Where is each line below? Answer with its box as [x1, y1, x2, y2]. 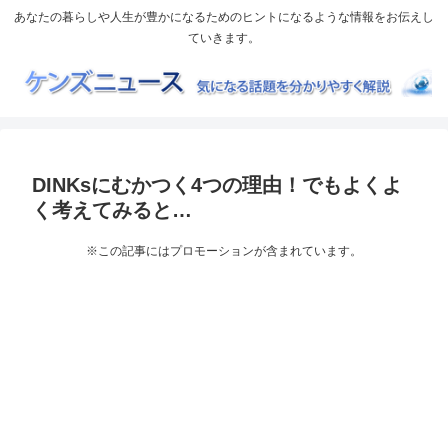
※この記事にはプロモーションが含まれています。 [86, 244, 362, 259]
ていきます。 [188, 31, 260, 46]
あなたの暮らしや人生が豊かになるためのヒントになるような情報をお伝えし [14, 10, 434, 25]
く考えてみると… [32, 199, 192, 222]
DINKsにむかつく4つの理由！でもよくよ [32, 174, 402, 197]
